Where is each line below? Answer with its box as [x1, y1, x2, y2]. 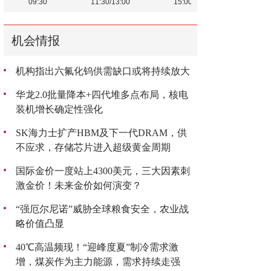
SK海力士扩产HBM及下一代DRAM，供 [16, 128, 187, 138]
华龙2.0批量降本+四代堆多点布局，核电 [16, 90, 188, 100]
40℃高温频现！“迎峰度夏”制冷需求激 [16, 242, 178, 252]
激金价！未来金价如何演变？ [16, 180, 142, 191]
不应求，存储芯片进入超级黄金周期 [16, 142, 171, 152]
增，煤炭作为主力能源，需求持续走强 [16, 256, 180, 267]
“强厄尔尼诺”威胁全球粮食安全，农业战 [16, 204, 189, 214]
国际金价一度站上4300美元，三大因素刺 [16, 166, 190, 176]
